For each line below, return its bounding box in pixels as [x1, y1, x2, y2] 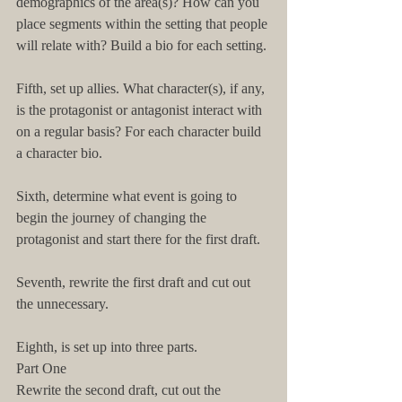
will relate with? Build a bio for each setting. [16, 38, 267, 53]
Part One [16, 361, 66, 376]
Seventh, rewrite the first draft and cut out [16, 275, 254, 290]
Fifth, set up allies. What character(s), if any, [16, 81, 268, 96]
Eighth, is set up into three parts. [16, 339, 197, 354]
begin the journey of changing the [16, 210, 210, 225]
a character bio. [16, 145, 102, 161]
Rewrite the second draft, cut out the [16, 382, 224, 398]
